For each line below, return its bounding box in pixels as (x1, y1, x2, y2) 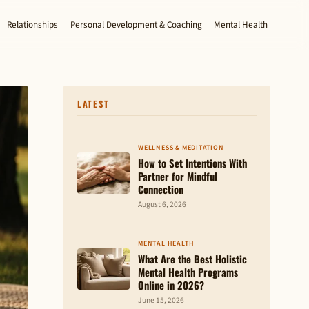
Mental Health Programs (138, 263, 238, 279)
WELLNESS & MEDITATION (138, 142, 224, 152)
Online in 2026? (138, 277, 204, 292)
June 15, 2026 (138, 294, 184, 306)
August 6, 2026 (138, 199, 186, 211)
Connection (138, 181, 183, 197)
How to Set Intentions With (138, 154, 247, 170)
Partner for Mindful (138, 168, 217, 183)
